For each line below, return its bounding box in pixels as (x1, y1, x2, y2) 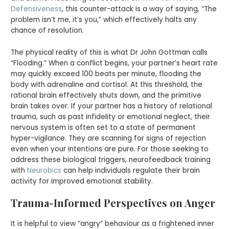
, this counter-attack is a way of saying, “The (62, 4, 217, 14)
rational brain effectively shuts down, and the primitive (11, 90, 202, 100)
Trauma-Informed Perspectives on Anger (11, 195, 216, 210)
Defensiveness (11, 4, 62, 14)
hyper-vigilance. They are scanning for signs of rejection (11, 133, 207, 143)
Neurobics (27, 165, 62, 175)
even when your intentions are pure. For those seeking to (11, 144, 209, 154)
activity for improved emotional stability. (11, 176, 153, 186)
